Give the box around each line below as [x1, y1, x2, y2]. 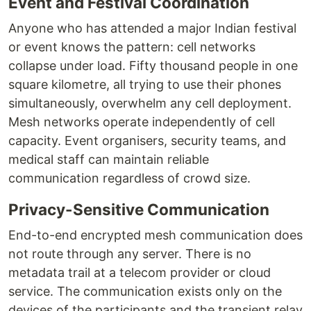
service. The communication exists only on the [8, 284, 282, 299]
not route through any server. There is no [8, 246, 251, 261]
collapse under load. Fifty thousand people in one [8, 58, 298, 73]
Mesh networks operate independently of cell [8, 115, 275, 129]
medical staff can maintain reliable [8, 152, 209, 167]
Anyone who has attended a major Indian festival [8, 21, 296, 35]
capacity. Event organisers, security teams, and [8, 133, 286, 148]
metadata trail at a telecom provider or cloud [8, 265, 271, 280]
